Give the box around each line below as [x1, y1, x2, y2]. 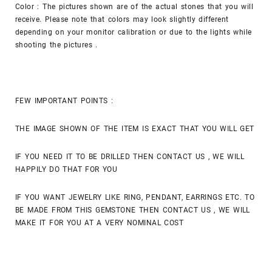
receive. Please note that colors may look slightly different [15, 15, 229, 24]
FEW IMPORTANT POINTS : [15, 96, 114, 105]
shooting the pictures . [15, 40, 98, 49]
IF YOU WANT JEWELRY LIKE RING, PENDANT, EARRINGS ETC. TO [15, 192, 255, 202]
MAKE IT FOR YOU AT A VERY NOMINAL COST [15, 218, 184, 227]
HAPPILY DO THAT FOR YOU [15, 165, 118, 174]
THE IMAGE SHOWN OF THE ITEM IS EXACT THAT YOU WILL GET [15, 124, 254, 133]
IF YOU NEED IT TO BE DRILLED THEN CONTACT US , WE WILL [15, 152, 245, 161]
